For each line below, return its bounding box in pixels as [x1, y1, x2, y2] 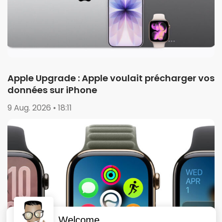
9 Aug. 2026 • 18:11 [7, 102, 72, 114]
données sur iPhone [7, 84, 97, 97]
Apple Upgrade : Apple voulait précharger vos [7, 72, 215, 85]
